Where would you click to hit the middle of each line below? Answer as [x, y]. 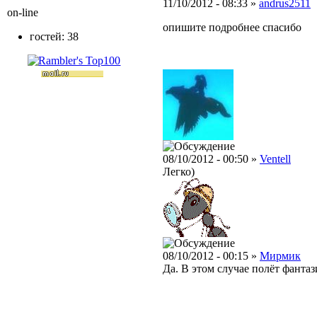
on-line [23, 12]
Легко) [179, 172]
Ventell [275, 159]
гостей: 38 [54, 36]
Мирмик [280, 256]
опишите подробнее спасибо [232, 28]
